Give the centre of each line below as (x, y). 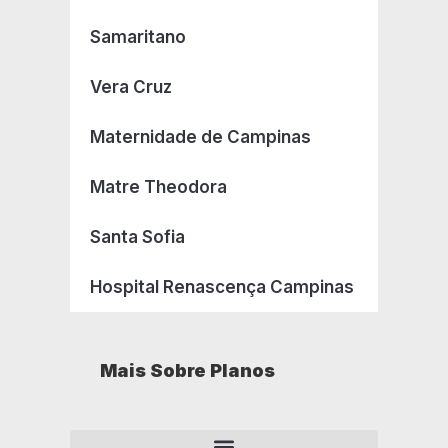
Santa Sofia (137, 237)
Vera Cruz (131, 87)
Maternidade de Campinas (200, 137)
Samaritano (138, 37)
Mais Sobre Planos (187, 371)
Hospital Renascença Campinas (222, 287)
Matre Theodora (158, 187)
